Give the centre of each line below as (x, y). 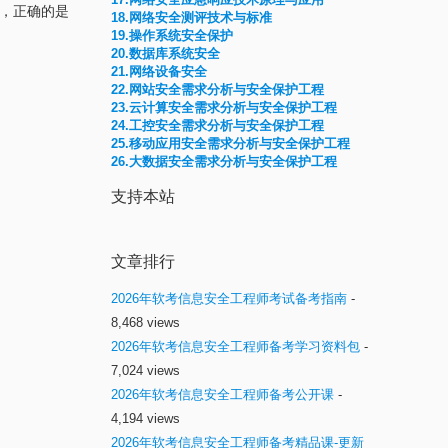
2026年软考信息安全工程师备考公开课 (222, 394)
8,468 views (145, 322)
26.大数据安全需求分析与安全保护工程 (224, 161)
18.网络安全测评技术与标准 (191, 17)
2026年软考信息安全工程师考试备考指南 (229, 298)
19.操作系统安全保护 (172, 35)
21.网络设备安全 (159, 71)
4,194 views (145, 418)
